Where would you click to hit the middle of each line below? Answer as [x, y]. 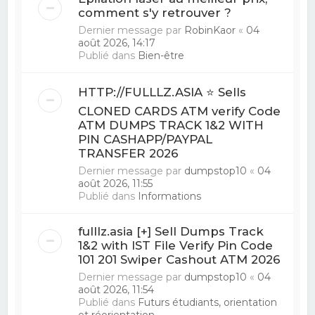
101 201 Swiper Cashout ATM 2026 [180, 259]
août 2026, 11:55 [116, 183]
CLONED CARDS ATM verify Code [180, 111]
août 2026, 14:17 [117, 43]
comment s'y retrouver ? [155, 12]
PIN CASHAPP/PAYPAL [146, 139]
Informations [170, 196]
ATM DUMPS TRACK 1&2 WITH [171, 125]
